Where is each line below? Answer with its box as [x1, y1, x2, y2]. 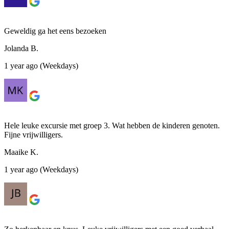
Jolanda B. [4, 43, 38, 53]
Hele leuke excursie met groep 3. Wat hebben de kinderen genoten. [4, 121, 220, 130]
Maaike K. [4, 147, 38, 156]
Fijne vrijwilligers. [4, 130, 63, 139]
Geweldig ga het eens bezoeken [4, 26, 106, 35]
